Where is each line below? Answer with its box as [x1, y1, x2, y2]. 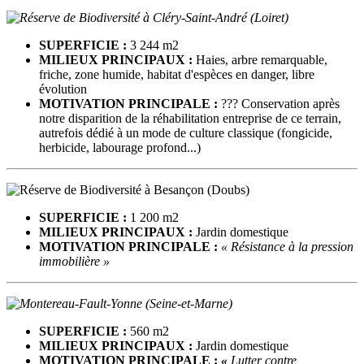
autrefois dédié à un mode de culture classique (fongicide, [39, 125, 332, 140]
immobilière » [39, 253, 110, 268]
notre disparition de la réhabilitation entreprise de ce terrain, [39, 110, 341, 125]
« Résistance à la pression [221, 239, 353, 253]
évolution [39, 81, 87, 96]
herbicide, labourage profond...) [39, 140, 201, 154]
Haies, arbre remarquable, [193, 52, 327, 67]
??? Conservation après [221, 96, 340, 110]
